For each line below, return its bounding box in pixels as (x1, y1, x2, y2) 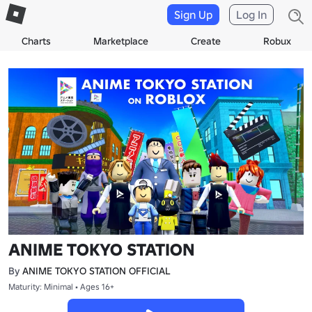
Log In (236, 8, 267, 22)
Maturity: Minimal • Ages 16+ (8, 281, 114, 292)
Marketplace (93, 35, 148, 47)
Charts (21, 35, 51, 47)
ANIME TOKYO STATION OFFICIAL (22, 264, 171, 277)
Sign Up (174, 8, 212, 22)
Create (190, 35, 221, 47)
